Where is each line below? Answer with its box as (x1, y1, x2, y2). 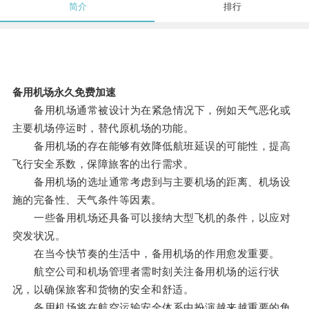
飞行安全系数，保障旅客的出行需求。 (12, 158, 195, 170)
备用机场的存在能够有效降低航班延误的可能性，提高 (12, 140, 291, 152)
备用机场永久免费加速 (12, 86, 116, 99)
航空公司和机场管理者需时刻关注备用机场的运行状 (12, 266, 280, 278)
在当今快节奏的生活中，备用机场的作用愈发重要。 (12, 248, 280, 260)
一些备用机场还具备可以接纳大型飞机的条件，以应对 (12, 212, 291, 224)
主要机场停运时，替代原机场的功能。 (12, 122, 195, 134)
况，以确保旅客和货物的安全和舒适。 (12, 283, 195, 296)
